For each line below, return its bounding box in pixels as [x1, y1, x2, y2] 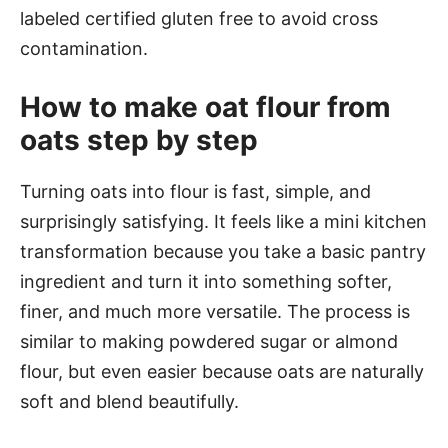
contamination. [20, 38, 148, 59]
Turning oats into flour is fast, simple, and [20, 181, 371, 202]
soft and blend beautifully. [20, 391, 239, 412]
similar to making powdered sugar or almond [20, 331, 398, 352]
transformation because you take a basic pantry [20, 241, 426, 262]
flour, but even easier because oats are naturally [20, 361, 424, 382]
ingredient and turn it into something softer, [20, 271, 392, 292]
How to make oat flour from [20, 90, 391, 124]
